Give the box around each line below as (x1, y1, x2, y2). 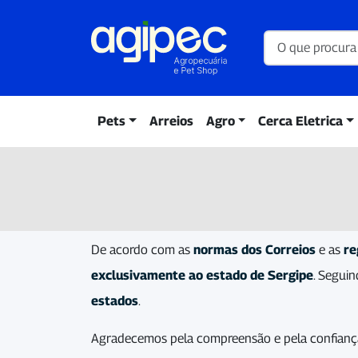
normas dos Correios (193, 241, 316, 257)
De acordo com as (91, 241, 193, 257)
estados (91, 292, 138, 308)
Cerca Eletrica (258, 113, 344, 129)
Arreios (149, 113, 193, 129)
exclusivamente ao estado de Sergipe (91, 267, 313, 283)
